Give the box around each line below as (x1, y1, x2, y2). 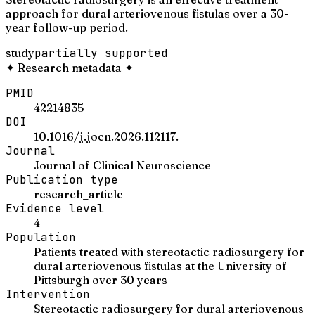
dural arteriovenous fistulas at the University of (34, 258, 287, 273)
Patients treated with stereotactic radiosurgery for (34, 244, 304, 259)
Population (6, 229, 76, 245)
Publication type (6, 172, 118, 187)
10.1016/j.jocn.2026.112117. (34, 129, 179, 143)
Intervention (6, 286, 90, 302)
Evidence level (6, 200, 104, 216)
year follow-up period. (6, 20, 128, 34)
